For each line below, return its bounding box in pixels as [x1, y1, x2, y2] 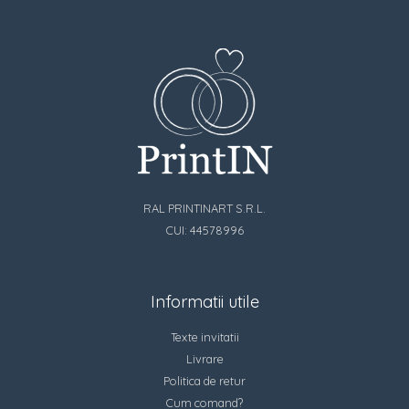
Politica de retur [163, 372, 246, 388]
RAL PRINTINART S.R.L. [143, 201, 266, 216]
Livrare [185, 351, 224, 366]
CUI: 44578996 [165, 223, 244, 238]
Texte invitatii [170, 329, 239, 344]
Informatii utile [150, 290, 259, 312]
